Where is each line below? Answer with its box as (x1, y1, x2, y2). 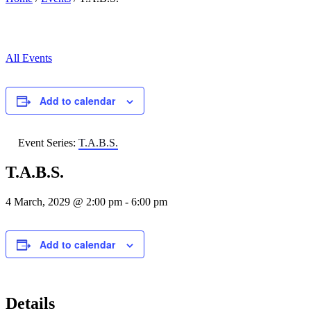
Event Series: (18, 137, 78, 149)
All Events (6, 52, 52, 64)
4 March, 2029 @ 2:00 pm (6, 195, 122, 208)
